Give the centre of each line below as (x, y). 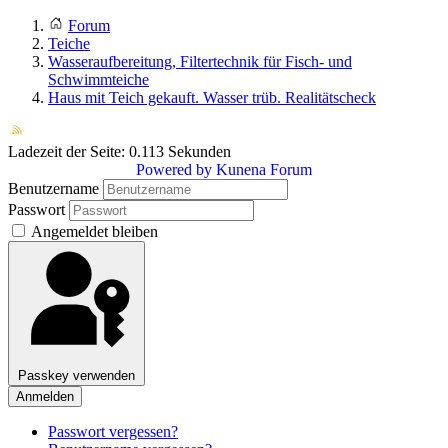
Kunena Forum (264, 170)
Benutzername (53, 189)
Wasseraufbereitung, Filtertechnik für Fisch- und (200, 62)
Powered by (174, 170)
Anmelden (45, 397)
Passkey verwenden (76, 376)
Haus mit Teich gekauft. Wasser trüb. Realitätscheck (212, 98)
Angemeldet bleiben (94, 232)
